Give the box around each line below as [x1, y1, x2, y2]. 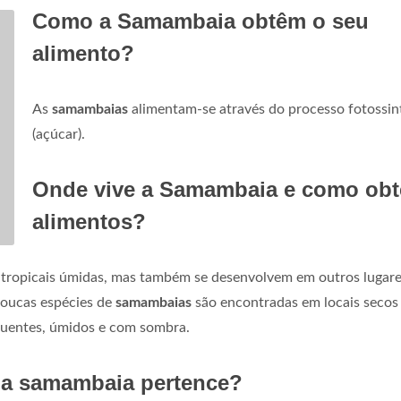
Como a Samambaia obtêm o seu [32, 9, 369, 33]
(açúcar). [32, 127, 85, 141]
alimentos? [32, 209, 146, 234]
